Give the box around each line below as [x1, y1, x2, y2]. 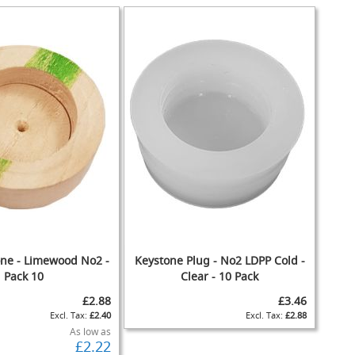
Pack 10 [3, 268, 44, 284]
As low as [69, 324, 111, 338]
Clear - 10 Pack [181, 268, 258, 284]
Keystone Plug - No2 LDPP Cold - [134, 252, 305, 268]
